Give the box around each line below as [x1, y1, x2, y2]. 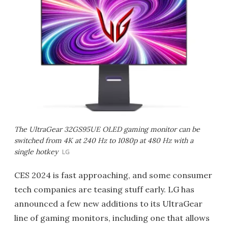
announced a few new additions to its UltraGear [14, 198, 203, 209]
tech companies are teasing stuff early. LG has [14, 184, 194, 194]
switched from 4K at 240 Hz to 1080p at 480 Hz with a [14, 136, 193, 145]
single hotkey [14, 147, 58, 156]
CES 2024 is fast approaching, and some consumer [14, 170, 212, 180]
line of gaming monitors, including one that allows [14, 213, 210, 223]
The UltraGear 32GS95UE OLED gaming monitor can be [14, 125, 200, 134]
